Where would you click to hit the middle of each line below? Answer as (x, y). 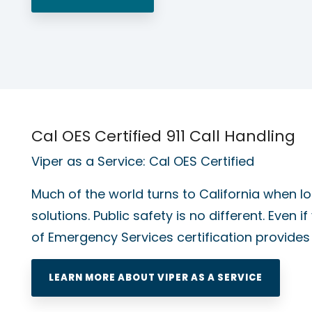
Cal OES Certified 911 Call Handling (163, 136)
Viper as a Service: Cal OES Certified (143, 161)
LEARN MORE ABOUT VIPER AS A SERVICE (156, 277)
